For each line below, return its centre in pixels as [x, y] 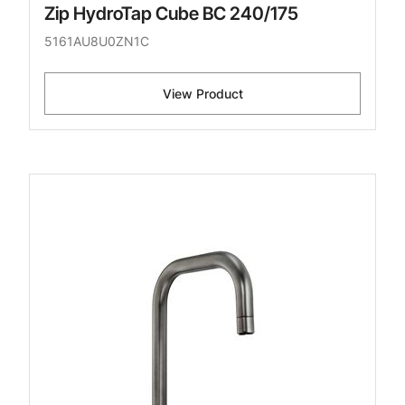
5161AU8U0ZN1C [97, 42]
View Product [202, 94]
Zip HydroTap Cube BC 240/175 [171, 14]
